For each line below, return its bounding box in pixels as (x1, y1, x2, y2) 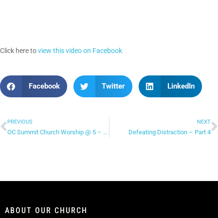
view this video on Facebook (38, 46, 122, 54)
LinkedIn (167, 81, 195, 91)
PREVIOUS (7, 118, 33, 125)
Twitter (102, 81, 125, 91)
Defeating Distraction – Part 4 (128, 128, 211, 136)
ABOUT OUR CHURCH (5, 205, 88, 215)
